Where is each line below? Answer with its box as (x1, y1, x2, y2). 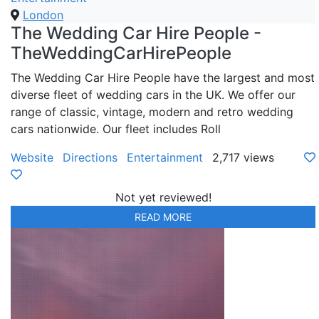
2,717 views (212, 150, 274, 164)
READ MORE (135, 210, 192, 223)
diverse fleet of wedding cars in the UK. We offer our (11, 87, 296, 102)
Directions (63, 150, 117, 164)
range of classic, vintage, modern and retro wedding (11, 104, 293, 119)
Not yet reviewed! (115, 189, 211, 204)
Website (11, 150, 53, 164)
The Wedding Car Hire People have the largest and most (11, 70, 315, 85)
